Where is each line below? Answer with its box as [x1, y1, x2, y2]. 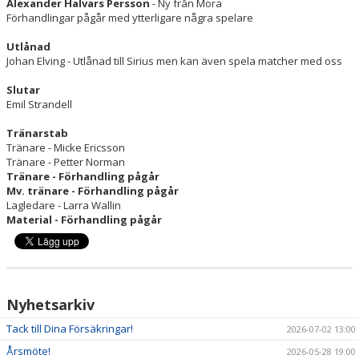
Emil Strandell [6, 97, 72, 111]
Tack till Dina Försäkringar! [6, 321, 133, 336]
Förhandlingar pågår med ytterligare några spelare [6, 10, 253, 25]
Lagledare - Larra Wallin [6, 198, 121, 212]
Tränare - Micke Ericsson [6, 140, 125, 155]
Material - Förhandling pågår [6, 212, 162, 227]
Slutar [6, 83, 40, 97]
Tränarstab [6, 126, 68, 140]
